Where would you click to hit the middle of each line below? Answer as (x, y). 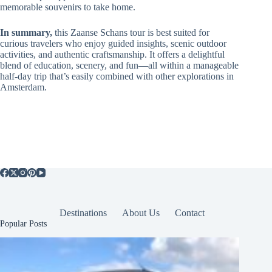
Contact (189, 212)
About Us (141, 212)
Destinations (83, 212)
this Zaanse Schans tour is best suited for (131, 33)
